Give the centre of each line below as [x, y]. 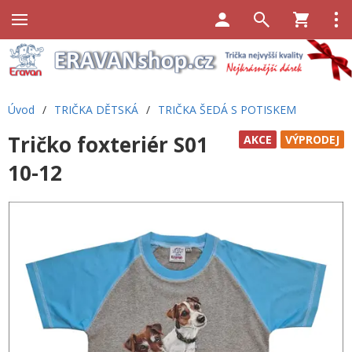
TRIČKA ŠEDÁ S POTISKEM [227, 109]
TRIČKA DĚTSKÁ [96, 109]
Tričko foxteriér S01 [108, 144]
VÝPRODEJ [312, 139]
